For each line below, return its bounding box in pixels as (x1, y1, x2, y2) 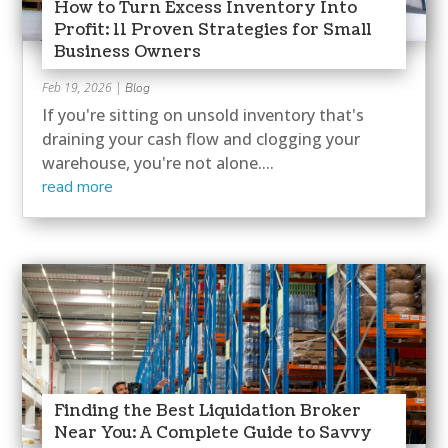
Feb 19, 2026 (42, 78, 113, 96)
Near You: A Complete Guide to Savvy (54, 421, 373, 444)
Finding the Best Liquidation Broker (54, 399, 362, 422)
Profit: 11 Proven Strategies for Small (54, 18, 372, 41)
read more (42, 175, 114, 198)
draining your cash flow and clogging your (42, 127, 361, 150)
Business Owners (54, 40, 202, 63)
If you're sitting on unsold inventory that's (42, 103, 365, 126)
